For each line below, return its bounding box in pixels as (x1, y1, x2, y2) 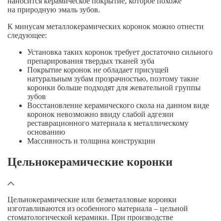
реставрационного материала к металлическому (27, 119, 188, 128)
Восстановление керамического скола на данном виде (27, 101, 209, 110)
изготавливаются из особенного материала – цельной (7, 204, 188, 213)
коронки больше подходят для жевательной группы (27, 83, 201, 92)
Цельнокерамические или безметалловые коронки (7, 195, 177, 204)
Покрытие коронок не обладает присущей (27, 66, 169, 74)
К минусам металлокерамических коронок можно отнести (7, 22, 204, 31)
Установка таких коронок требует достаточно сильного (27, 48, 213, 57)
